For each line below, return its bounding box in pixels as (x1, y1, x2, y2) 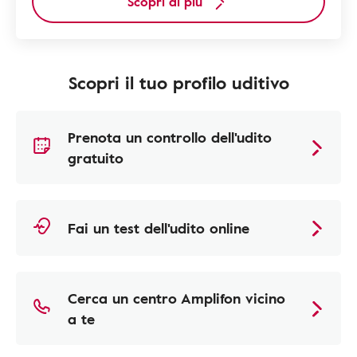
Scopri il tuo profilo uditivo (68, 69, 289, 96)
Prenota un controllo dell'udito (68, 127, 272, 148)
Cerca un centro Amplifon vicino (68, 288, 285, 309)
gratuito (68, 147, 124, 169)
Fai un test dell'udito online (68, 218, 249, 239)
